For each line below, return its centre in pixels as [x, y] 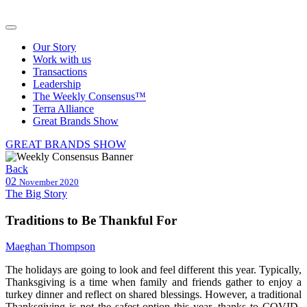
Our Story [54, 47]
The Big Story [36, 194]
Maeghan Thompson [50, 247]
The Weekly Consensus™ [89, 96]
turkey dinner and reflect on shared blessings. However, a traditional [153, 295]
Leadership [57, 84]
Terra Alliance [63, 109]
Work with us [62, 59]
